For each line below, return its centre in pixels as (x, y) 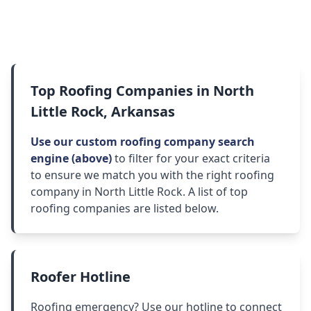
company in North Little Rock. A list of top (139, 192)
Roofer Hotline (81, 277)
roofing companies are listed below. (125, 209)
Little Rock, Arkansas (103, 112)
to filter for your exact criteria (191, 159)
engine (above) (71, 159)
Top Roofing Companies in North (142, 91)
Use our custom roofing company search (143, 142)
